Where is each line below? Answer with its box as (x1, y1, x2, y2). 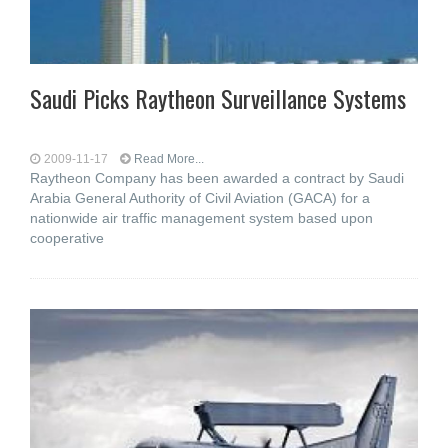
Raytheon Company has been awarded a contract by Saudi (30, 170, 404, 186)
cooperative (30, 230, 104, 246)
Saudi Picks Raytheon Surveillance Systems (30, 80, 406, 116)
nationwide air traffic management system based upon (30, 210, 373, 226)
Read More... (134, 152, 204, 166)
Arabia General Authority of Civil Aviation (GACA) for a (30, 190, 370, 206)
